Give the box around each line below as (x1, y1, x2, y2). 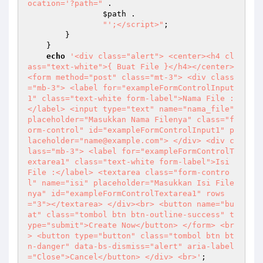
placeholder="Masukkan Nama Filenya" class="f (28, 115, 234, 124)
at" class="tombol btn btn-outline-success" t (28, 210, 234, 219)
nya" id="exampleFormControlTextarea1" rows (28, 189, 225, 198)
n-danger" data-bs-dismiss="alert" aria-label (28, 242, 234, 251)
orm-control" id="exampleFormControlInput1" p (28, 126, 234, 134)
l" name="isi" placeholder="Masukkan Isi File (28, 178, 234, 187)
